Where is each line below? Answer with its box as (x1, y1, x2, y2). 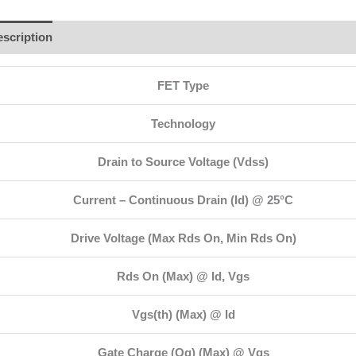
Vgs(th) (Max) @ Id (131, 307, 235, 321)
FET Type (157, 78, 209, 92)
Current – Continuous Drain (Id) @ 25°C (73, 192, 293, 207)
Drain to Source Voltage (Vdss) (98, 154, 269, 168)
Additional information (68, 30, 192, 44)
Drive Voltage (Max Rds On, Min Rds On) (70, 230, 296, 245)
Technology (151, 116, 215, 130)
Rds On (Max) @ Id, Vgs (117, 269, 250, 283)
